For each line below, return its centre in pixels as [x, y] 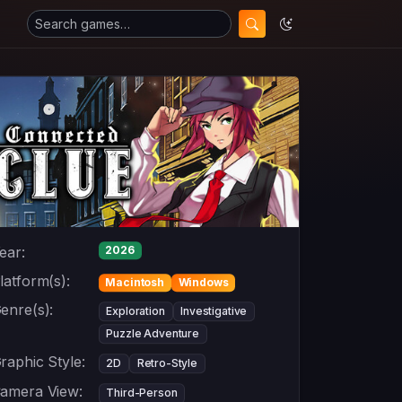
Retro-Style [167, 363]
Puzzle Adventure [153, 334]
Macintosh [135, 282]
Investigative [214, 311]
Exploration [135, 311]
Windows [203, 282]
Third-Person [142, 393]
